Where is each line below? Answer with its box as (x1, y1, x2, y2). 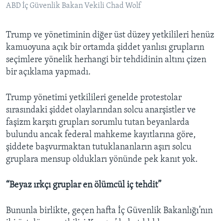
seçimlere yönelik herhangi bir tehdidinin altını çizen (6, 55, 206, 65)
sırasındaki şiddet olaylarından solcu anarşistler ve (6, 105, 196, 115)
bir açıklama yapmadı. (6, 67, 91, 77)
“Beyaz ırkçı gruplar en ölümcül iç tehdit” (6, 180, 161, 190)
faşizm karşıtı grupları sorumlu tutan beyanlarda (6, 117, 189, 127)
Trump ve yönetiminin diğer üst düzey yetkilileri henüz (6, 30, 214, 40)
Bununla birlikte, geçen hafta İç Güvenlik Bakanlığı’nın (6, 206, 213, 216)
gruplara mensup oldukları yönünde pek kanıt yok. (6, 154, 198, 164)
